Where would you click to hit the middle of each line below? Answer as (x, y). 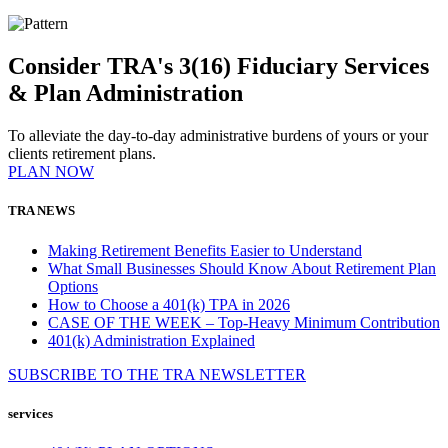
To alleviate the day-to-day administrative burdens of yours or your (218, 136)
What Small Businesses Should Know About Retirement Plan (242, 268)
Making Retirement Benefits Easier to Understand (205, 250)
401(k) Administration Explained (151, 340)
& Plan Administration (125, 93)
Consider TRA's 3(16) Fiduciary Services (218, 66)
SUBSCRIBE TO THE (85, 374)
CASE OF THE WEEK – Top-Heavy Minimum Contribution (244, 322)
